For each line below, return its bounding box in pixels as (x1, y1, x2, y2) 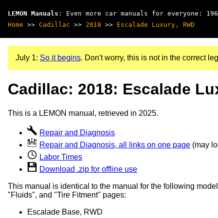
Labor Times (39, 152, 82, 161)
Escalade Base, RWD (27, 207, 103, 216)
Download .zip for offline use (39, 164, 137, 173)
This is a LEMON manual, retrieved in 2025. (8, 109, 158, 117)
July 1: (16, 54, 40, 62)
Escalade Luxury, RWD (117, 21, 195, 28)
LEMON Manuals (8, 10, 58, 17)
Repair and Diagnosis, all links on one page (39, 140, 190, 149)
